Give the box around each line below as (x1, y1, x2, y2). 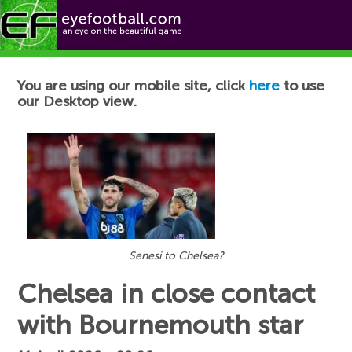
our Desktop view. (17, 93, 137, 110)
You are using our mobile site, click (17, 77, 250, 94)
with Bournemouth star (17, 309, 304, 341)
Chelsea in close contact (17, 277, 316, 310)
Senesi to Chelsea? (128, 248, 224, 262)
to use (280, 77, 325, 94)
